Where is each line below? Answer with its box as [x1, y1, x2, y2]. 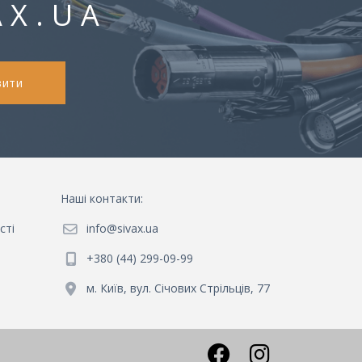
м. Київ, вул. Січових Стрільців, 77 [86, 280, 270, 297]
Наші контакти [61, 191, 141, 207]
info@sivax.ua [86, 221, 158, 237]
